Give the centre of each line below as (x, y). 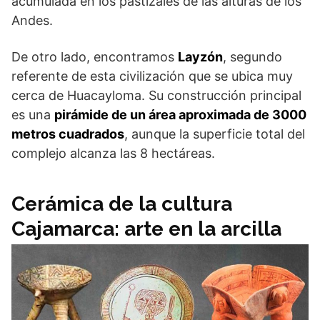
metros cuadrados (68, 134)
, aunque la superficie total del (215, 134)
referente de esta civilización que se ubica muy (152, 76)
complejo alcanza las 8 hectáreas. (113, 153)
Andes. (32, 20)
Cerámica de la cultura (122, 204)
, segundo (252, 57)
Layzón (200, 57)
